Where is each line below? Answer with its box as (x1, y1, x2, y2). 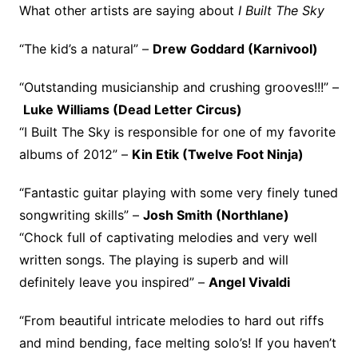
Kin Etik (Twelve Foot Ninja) (131, 145, 304, 162)
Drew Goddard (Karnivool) (152, 40, 318, 57)
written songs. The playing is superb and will (18, 251, 288, 268)
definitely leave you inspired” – (18, 273, 209, 290)
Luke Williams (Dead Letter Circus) (22, 101, 242, 117)
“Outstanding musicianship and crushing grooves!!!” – (18, 78, 339, 95)
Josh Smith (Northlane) (142, 206, 289, 223)
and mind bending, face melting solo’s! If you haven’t (18, 334, 336, 351)
